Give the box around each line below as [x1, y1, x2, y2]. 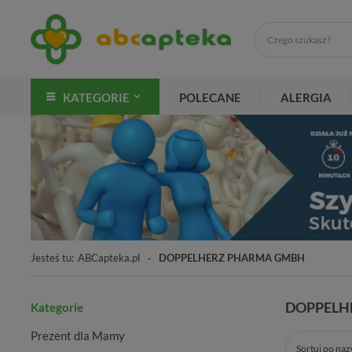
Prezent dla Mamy [31, 328, 125, 343]
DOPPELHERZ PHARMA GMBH [159, 251, 305, 264]
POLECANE [179, 90, 241, 104]
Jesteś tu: [31, 251, 74, 264]
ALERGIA [280, 90, 332, 104]
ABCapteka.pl [78, 251, 140, 264]
